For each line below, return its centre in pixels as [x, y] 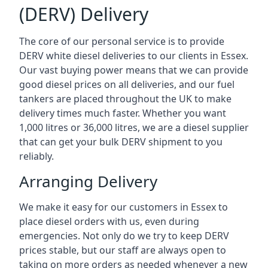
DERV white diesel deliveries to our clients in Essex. [134, 56]
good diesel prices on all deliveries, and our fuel [127, 84]
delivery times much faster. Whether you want [123, 113]
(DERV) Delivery [84, 14]
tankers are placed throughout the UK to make [125, 99]
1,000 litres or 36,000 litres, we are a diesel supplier [134, 127]
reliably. [36, 156]
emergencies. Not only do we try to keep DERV [124, 236]
